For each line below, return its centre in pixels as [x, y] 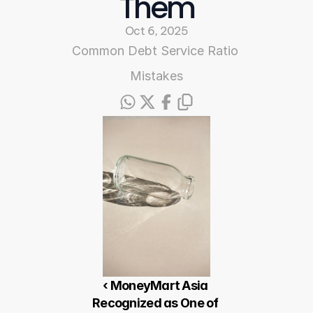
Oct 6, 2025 [156, 31]
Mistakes [156, 76]
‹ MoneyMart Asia [155, 285]
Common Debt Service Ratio [155, 51]
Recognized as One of [155, 303]
